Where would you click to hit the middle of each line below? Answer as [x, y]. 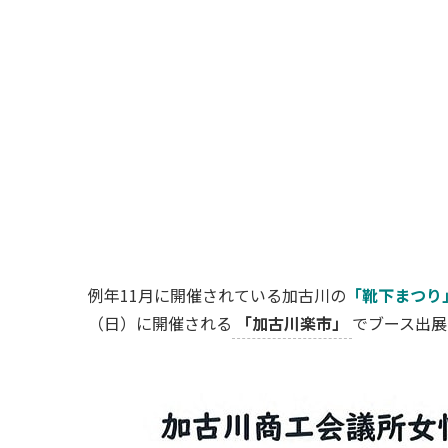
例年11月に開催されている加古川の [217, 295]
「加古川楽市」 [292, 323]
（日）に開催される [160, 323]
